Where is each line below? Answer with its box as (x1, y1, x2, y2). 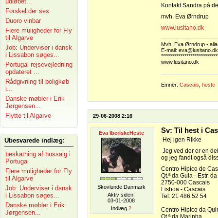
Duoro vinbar (5, 17, 41, 24)
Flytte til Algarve (5, 112, 51, 119)
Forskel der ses (5, 7, 49, 15)
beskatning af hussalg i (5, 150, 71, 158)
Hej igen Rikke (161, 136, 201, 143)
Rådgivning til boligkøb (5, 78, 69, 85)
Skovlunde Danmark (97, 184, 145, 190)
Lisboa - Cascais (161, 186, 205, 193)
